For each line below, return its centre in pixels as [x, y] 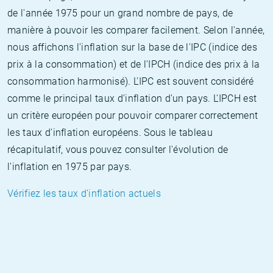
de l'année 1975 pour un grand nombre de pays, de [120, 13]
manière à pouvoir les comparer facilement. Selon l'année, [136, 30]
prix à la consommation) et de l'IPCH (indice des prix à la [134, 64]
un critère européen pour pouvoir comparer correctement [133, 115]
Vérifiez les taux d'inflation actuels [84, 193]
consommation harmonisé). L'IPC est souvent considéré [131, 81]
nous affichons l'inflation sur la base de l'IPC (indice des [132, 47]
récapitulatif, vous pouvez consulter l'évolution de [118, 150]
